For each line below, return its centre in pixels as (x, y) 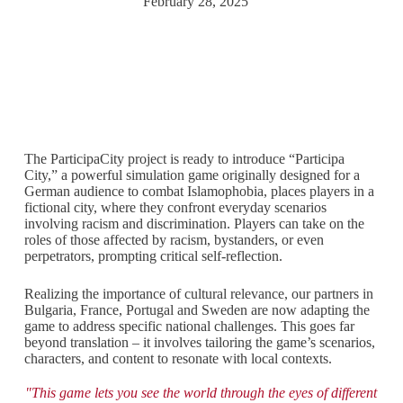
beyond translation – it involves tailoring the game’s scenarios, (199, 343)
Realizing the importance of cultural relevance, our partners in (198, 294)
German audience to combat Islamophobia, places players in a (199, 192)
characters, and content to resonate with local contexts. (178, 359)
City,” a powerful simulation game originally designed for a (192, 175)
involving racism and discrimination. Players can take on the (194, 224)
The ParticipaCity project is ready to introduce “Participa (184, 159)
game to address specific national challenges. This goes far (189, 327)
